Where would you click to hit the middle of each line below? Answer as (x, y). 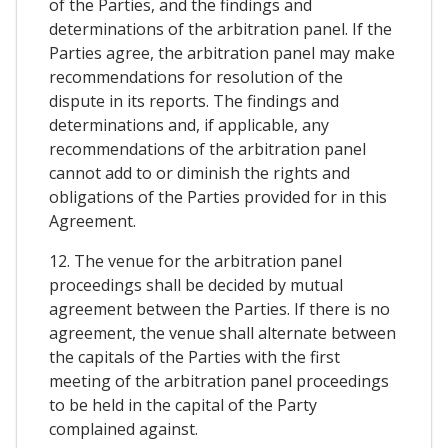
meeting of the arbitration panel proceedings (219, 380)
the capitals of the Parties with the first (194, 356)
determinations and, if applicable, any (189, 124)
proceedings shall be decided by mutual (196, 284)
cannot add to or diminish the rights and (199, 172)
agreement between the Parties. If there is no (219, 308)
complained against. (123, 428)
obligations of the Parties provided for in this (218, 196)
